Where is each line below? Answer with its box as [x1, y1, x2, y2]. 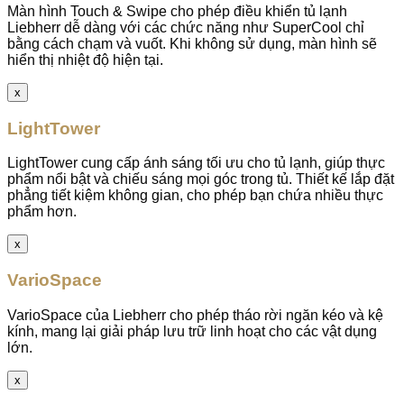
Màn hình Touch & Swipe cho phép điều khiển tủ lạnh [7, 3, 347, 19]
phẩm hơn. [7, 204, 77, 220]
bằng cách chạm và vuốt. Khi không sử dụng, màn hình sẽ [7, 35, 377, 51]
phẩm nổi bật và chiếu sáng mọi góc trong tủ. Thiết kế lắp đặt [7, 171, 394, 188]
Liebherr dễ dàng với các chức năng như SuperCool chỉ [7, 19, 364, 35]
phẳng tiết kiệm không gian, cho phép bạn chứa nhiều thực [7, 188, 383, 204]
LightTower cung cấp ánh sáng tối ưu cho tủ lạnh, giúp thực [7, 155, 385, 171]
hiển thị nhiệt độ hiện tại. [7, 51, 163, 68]
